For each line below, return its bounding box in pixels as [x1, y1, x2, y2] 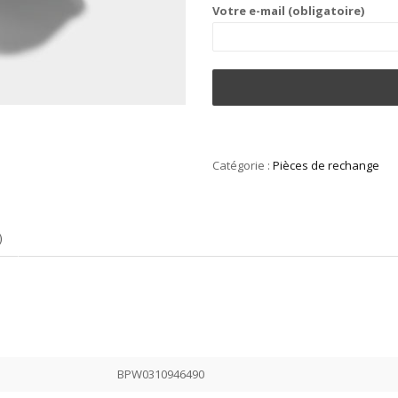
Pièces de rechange [273, 157, 379, 174]
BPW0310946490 [117, 365, 204, 382]
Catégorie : [212, 157, 273, 174]
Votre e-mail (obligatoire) [212, 3, 364, 20]
